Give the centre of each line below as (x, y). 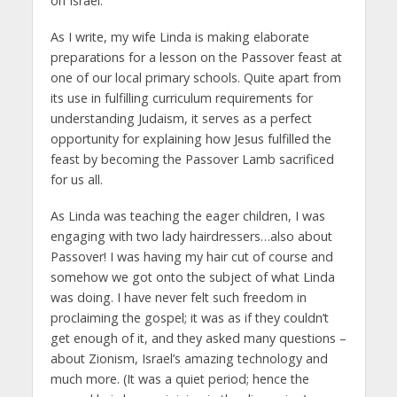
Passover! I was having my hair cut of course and (191, 256)
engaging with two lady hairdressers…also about (191, 236)
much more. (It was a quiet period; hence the (179, 378)
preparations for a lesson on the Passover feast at (196, 57)
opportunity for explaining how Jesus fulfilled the (191, 138)
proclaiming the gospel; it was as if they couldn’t (189, 317)
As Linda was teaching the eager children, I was (187, 215)
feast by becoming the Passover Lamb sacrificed (192, 159)
